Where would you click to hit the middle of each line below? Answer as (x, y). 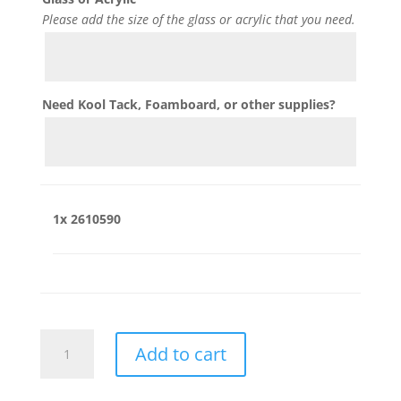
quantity (64, 360)
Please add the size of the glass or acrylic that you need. (198, 20)
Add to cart (180, 354)
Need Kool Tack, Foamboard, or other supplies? (188, 105)
